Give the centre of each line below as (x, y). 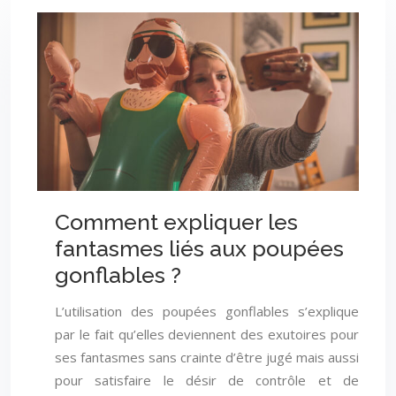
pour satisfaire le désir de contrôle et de (207, 380)
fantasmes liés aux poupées (199, 249)
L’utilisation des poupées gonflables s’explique (207, 311)
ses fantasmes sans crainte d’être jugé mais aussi (207, 357)
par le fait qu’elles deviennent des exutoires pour (207, 334)
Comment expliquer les (176, 222)
